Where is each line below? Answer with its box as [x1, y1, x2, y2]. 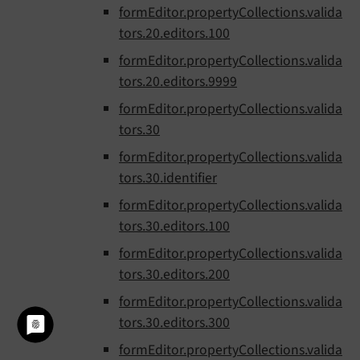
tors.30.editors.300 [119, 313, 230, 333]
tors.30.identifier [119, 168, 217, 189]
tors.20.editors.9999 [119, 72, 237, 92]
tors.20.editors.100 [119, 23, 230, 44]
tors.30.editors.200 [119, 264, 230, 285]
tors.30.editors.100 [119, 216, 230, 237]
